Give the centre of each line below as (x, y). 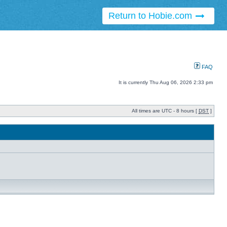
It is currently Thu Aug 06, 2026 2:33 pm (166, 83)
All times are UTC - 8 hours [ (165, 111)
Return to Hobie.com (151, 16)
